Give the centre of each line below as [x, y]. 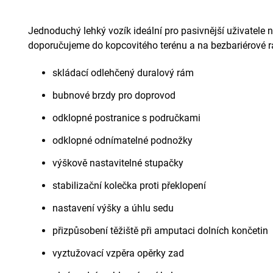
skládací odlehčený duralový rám [123, 73]
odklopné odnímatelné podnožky [122, 140]
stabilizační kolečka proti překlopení [129, 185]
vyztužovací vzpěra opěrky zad [118, 253]
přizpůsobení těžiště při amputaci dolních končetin [160, 230]
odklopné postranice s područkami [126, 118]
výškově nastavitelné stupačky [118, 163]
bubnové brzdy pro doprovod [114, 95]
